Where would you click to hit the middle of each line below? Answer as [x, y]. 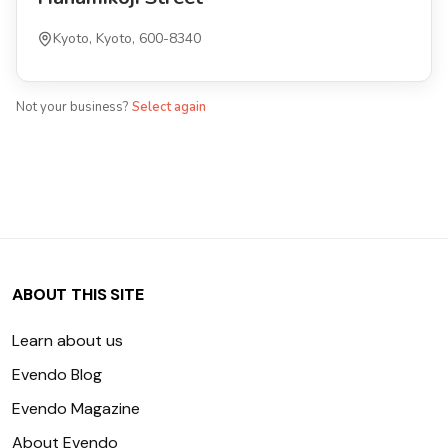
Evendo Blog [57, 374]
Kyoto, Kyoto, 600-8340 [127, 38]
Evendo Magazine [76, 408]
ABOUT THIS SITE [78, 294]
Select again [169, 107]
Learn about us [67, 340]
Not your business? [72, 107]
